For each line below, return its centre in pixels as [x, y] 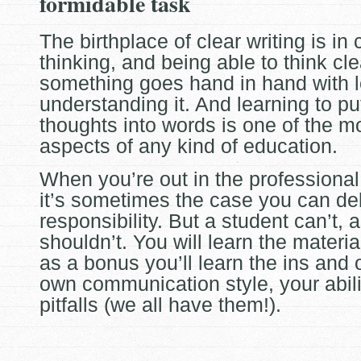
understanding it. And [138, 104]
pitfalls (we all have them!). [160, 305]
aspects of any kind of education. [189, 146]
